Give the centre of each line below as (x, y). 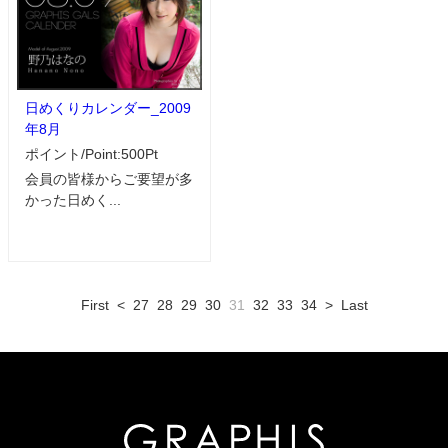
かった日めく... (73, 199)
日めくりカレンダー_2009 (108, 107)
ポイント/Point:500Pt (91, 153)
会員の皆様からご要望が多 (109, 178)
